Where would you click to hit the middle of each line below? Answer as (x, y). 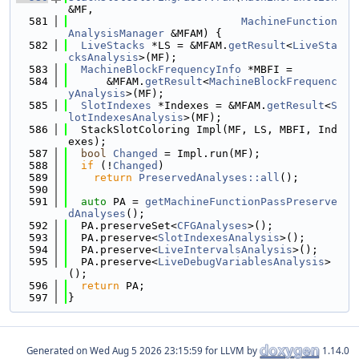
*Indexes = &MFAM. (209, 105)
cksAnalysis (103, 57)
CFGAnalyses (212, 226)
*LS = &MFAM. (187, 45)
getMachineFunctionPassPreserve (241, 202)
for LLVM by (231, 350)
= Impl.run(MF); (209, 153)
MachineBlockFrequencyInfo (161, 69)
